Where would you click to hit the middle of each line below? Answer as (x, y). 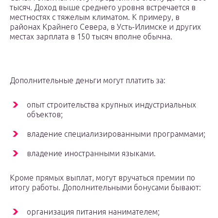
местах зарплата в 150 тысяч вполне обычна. (91, 37)
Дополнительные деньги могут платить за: (88, 81)
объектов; (45, 115)
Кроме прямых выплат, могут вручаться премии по (102, 178)
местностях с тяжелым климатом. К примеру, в (95, 17)
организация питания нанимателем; (93, 212)
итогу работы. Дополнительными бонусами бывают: (105, 188)
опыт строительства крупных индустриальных (111, 105)
